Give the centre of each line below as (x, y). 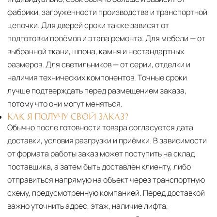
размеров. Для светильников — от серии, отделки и (99, 65)
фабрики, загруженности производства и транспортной (107, 12)
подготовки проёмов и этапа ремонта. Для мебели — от (106, 39)
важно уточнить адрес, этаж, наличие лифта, (88, 206)
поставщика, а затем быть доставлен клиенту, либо (99, 167)
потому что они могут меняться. (65, 104)
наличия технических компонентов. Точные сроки (97, 78)
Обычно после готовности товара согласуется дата (100, 128)
